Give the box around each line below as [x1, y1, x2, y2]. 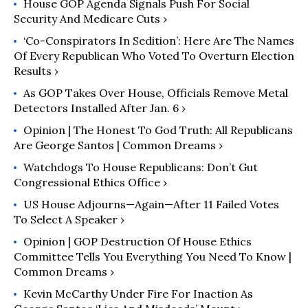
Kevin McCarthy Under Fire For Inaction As [23, 287, 253, 301]
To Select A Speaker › [14, 212, 124, 227]
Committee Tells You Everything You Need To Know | [14, 250, 291, 264]
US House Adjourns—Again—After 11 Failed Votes [23, 197, 279, 212]
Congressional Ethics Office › [14, 175, 167, 190]
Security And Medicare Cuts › [14, 12, 167, 26]
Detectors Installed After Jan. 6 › [14, 101, 186, 115]
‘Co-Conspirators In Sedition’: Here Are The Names [23, 34, 294, 48]
